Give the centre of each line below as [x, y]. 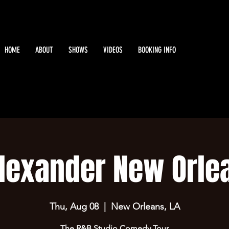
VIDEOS [113, 50]
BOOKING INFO [157, 50]
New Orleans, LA [145, 207]
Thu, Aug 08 [74, 207]
